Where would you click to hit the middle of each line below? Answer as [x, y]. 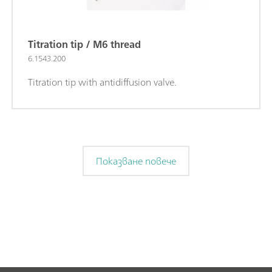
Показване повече [136, 161]
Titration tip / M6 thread [84, 44]
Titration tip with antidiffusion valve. [102, 82]
